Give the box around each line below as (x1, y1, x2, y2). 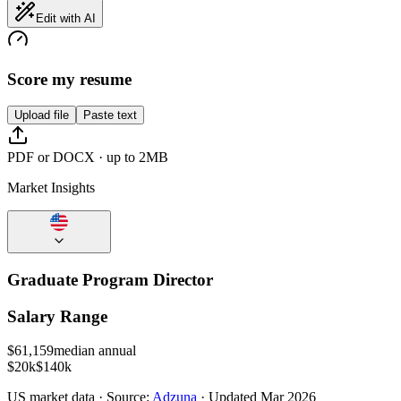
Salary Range (7, 306, 107, 326)
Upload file (14, 108, 69, 123)
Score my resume (7, 69, 132, 89)
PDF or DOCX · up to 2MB (7, 149, 168, 166)
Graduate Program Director (7, 270, 213, 290)
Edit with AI (36, 11, 96, 25)
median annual (54, 343, 136, 359)
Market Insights (7, 180, 95, 196)
